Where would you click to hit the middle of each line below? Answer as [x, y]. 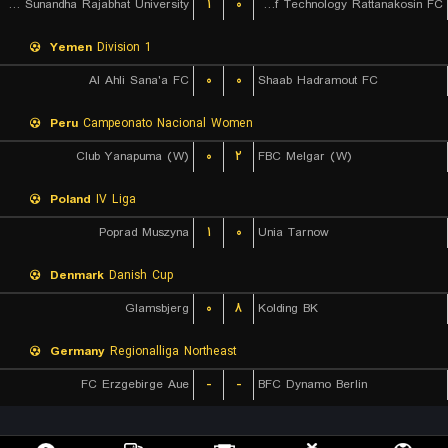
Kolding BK [288, 308]
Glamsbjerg [157, 308]
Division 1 [121, 47]
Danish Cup [138, 275]
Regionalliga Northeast [170, 351]
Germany [77, 351]
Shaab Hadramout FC [318, 80]
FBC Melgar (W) [305, 156]
